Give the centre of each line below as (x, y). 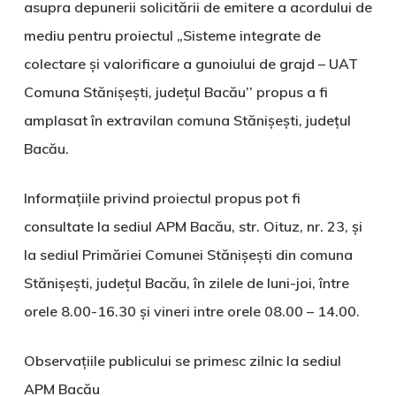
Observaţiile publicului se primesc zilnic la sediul (182, 361)
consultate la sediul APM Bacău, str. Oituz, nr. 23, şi (193, 226)
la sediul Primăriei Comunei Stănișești (148, 255)
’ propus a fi (288, 92)
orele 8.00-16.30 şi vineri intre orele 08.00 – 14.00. (191, 311)
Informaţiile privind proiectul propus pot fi (162, 198)
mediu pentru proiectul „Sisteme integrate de (172, 35)
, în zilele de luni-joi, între (267, 283)
